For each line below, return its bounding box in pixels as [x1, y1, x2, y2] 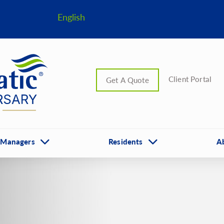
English [57, 10, 85, 23]
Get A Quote [105, 74, 149, 85]
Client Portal [168, 73, 212, 84]
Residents [108, 136, 143, 147]
